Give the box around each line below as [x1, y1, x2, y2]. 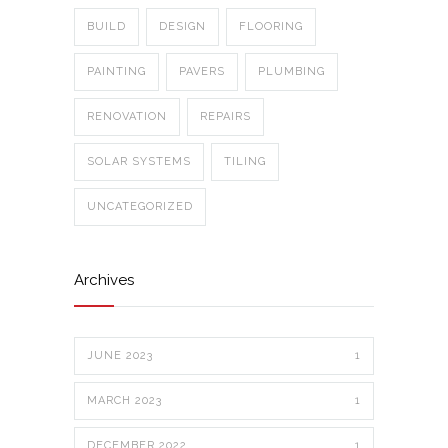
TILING [224, 155, 266, 169]
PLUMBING [258, 65, 325, 79]
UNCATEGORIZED [87, 200, 193, 214]
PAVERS [179, 65, 225, 79]
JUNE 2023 [87, 349, 153, 363]
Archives [74, 271, 134, 290]
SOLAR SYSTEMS [87, 155, 191, 169]
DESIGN [159, 20, 206, 34]
